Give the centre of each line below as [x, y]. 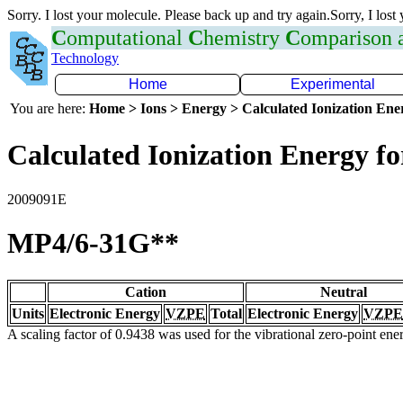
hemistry [244, 38]
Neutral [344, 291]
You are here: [49, 108]
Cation [146, 291]
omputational [127, 38]
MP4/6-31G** [93, 243]
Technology [85, 58]
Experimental [333, 84]
